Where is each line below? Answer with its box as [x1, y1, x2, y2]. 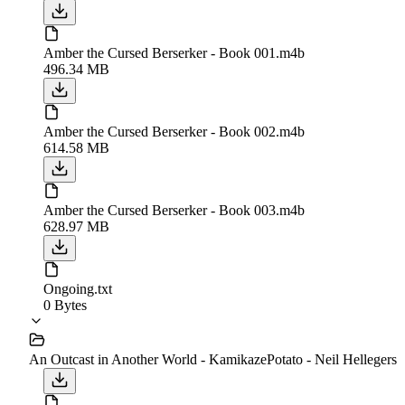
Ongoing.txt [43, 280, 112, 297]
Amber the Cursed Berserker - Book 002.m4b [43, 123, 305, 139]
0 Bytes [43, 297, 87, 313]
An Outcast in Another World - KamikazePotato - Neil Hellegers [29, 351, 397, 367]
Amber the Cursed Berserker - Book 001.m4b [43, 44, 305, 61]
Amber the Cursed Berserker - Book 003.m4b [43, 202, 305, 218]
